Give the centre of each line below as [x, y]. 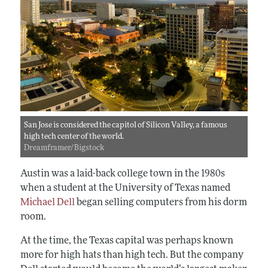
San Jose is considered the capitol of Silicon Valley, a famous [125, 125]
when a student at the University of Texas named [125, 188]
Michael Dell [47, 202]
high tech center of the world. [74, 136]
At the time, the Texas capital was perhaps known [127, 241]
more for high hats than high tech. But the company [132, 255]
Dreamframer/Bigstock [64, 148]
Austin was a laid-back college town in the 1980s [122, 174]
